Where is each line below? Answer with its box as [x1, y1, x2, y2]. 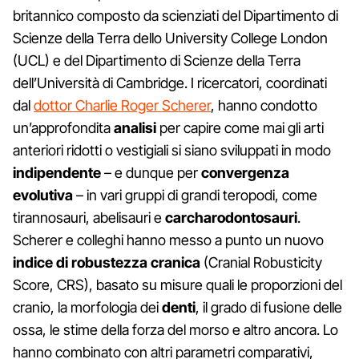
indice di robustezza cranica [13, 253, 200, 271]
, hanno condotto [211, 96, 317, 114]
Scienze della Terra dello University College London [13, 29, 328, 46]
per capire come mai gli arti [156, 119, 324, 136]
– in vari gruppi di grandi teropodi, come [73, 186, 317, 204]
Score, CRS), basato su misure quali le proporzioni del [13, 276, 342, 293]
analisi [114, 119, 156, 136]
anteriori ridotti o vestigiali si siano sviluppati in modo [13, 141, 331, 159]
